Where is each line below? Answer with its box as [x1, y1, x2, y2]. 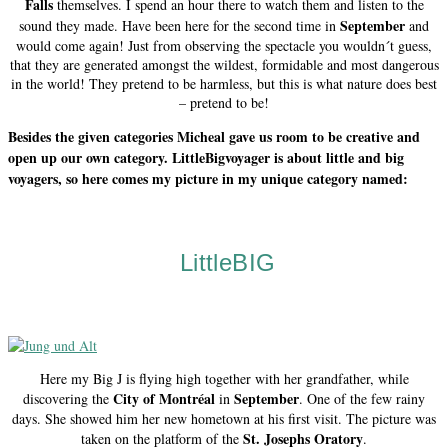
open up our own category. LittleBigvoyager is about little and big [8, 146, 404, 168]
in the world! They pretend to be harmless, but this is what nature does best [11, 73, 437, 93]
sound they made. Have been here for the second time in [19, 15, 340, 35]
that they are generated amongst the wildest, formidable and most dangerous [9, 54, 439, 74]
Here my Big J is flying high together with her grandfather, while [39, 368, 409, 388]
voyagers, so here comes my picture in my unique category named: [8, 167, 408, 189]
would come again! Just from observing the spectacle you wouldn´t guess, [16, 35, 432, 55]
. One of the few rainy [299, 388, 425, 408]
